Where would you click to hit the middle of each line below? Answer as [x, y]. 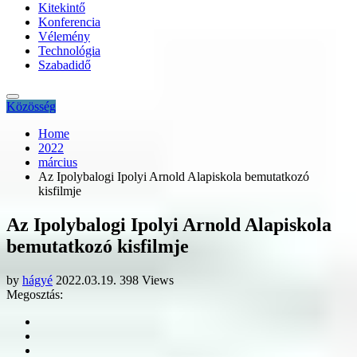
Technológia [69, 51]
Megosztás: [35, 294]
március [58, 162]
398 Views [147, 280]
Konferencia [69, 22]
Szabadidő [65, 65]
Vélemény [64, 36]
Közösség [31, 106]
